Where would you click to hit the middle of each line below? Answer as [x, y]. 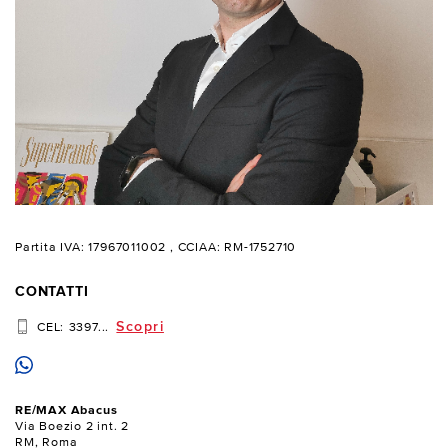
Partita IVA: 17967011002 [91, 248]
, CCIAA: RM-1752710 [233, 248]
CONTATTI [52, 291]
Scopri [140, 327]
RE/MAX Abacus [66, 411]
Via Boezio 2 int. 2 [72, 427]
